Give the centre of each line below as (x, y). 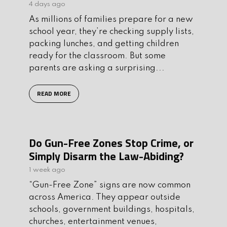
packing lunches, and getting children (104, 44)
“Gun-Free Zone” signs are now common (110, 185)
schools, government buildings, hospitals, (112, 209)
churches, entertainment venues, (93, 221)
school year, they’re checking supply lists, (111, 31)
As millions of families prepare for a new (111, 19)
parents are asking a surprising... (97, 68)
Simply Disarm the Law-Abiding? (106, 156)
